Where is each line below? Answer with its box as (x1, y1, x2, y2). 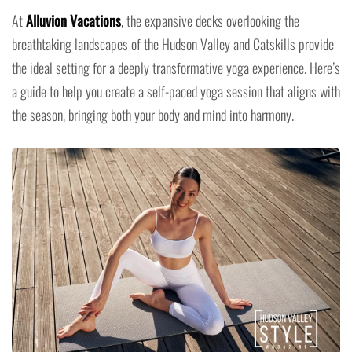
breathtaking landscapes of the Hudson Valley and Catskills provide (12, 33, 334, 54)
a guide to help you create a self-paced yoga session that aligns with (12, 80, 340, 101)
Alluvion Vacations (26, 9, 121, 31)
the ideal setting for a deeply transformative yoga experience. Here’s (12, 57, 340, 78)
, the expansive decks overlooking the (121, 9, 299, 31)
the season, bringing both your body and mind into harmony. (12, 104, 294, 125)
